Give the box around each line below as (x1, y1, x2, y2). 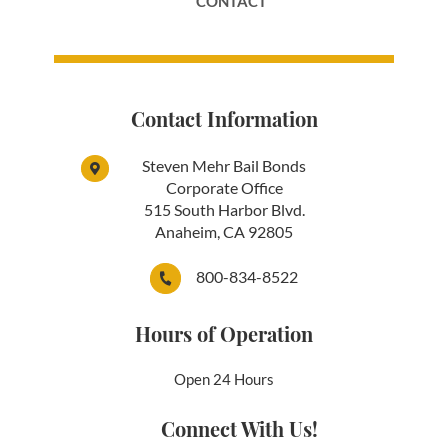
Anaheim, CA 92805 (155, 222, 293, 242)
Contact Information (130, 105, 318, 133)
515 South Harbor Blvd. (143, 200, 305, 220)
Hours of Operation (135, 320, 313, 348)
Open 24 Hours (174, 370, 274, 389)
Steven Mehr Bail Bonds (142, 156, 306, 176)
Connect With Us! (160, 415, 318, 443)
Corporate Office (165, 178, 283, 198)
